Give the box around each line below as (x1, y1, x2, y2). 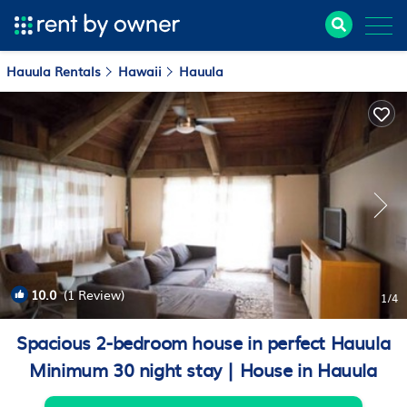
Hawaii (118, 62, 162, 80)
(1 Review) (56, 285, 124, 303)
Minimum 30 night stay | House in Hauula (29, 355, 377, 382)
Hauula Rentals (6, 62, 104, 80)
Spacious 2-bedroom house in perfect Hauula (15, 328, 391, 355)
